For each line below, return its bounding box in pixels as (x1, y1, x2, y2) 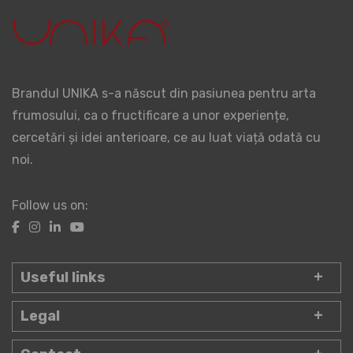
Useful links (20, 268, 106, 286)
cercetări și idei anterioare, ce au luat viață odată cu (12, 129, 321, 145)
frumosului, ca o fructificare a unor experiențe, (12, 107, 289, 123)
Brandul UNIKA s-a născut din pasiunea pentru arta (12, 85, 316, 101)
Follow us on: (12, 197, 88, 213)
